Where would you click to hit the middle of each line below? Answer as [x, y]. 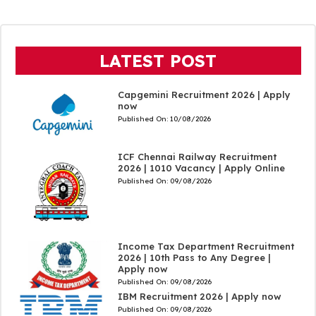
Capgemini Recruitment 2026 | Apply [204, 94]
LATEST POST [158, 60]
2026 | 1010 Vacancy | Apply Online [201, 168]
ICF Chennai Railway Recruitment [197, 157]
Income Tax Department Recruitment [206, 246]
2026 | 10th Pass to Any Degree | [194, 257]
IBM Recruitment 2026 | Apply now [199, 296]
